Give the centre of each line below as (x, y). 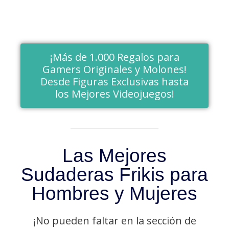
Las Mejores (114, 156)
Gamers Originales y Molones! (114, 70)
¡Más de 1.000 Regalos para (114, 57)
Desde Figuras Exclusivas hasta (114, 82)
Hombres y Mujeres (114, 194)
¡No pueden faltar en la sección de (114, 221)
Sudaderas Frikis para (114, 175)
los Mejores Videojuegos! (114, 94)
